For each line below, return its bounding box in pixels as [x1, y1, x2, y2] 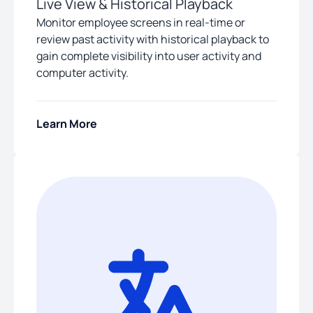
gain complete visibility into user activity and [36, 48, 261, 64]
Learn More [36, 116, 97, 132]
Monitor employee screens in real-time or [36, 14, 245, 30]
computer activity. [36, 64, 129, 80]
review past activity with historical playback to [36, 31, 269, 47]
